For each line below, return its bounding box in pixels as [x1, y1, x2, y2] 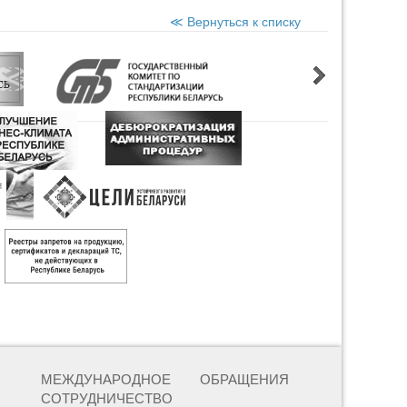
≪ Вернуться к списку [170, 15, 301, 29]
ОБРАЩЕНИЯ [200, 372, 290, 387]
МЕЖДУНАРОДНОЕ [41, 372, 172, 387]
